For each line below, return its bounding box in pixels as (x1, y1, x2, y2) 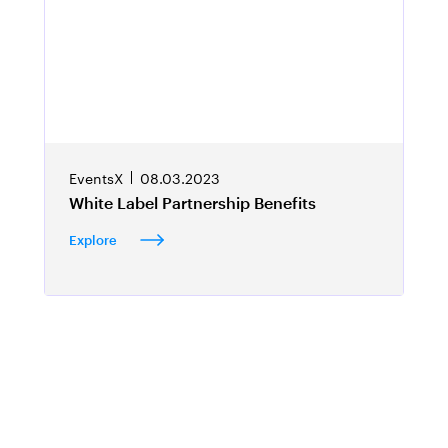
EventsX (68, 166, 123, 189)
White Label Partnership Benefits (68, 193, 316, 213)
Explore (68, 232, 124, 248)
